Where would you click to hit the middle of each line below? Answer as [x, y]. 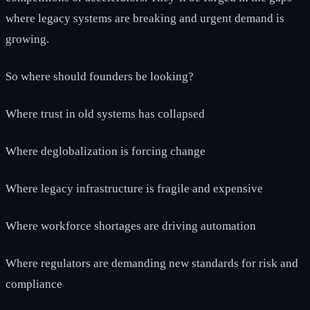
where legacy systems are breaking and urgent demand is [145, 18]
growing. [27, 39]
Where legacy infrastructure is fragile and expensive [134, 188]
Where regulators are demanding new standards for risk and [152, 263]
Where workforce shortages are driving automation [131, 226]
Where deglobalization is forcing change [106, 151]
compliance [34, 284]
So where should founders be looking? [100, 76]
